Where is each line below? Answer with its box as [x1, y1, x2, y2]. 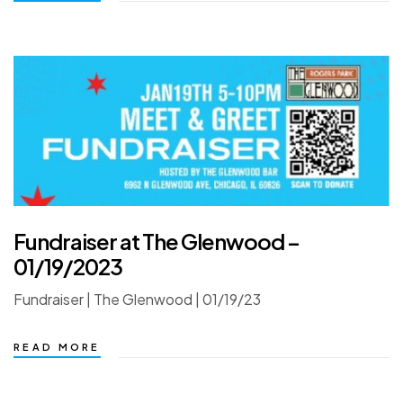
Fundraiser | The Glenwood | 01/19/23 [13, 290, 261, 309]
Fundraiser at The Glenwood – [13, 228, 300, 255]
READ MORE [13, 341, 101, 354]
